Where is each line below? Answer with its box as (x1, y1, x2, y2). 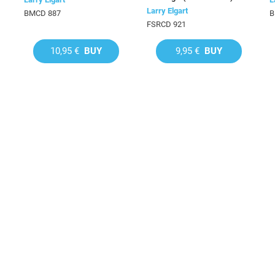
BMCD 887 (24, 9, 61, 18)
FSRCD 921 (147, 20, 186, 29)
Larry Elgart (147, 6, 188, 15)
